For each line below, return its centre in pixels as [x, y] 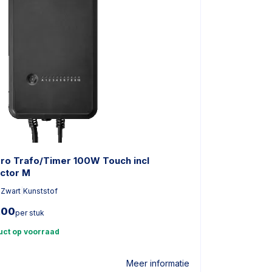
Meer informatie [158, 263]
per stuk [29, 213]
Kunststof [40, 191]
